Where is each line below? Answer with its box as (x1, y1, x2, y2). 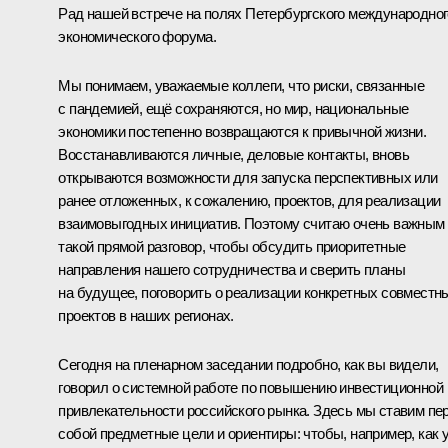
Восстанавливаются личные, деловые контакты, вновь (58, 145, 409, 163)
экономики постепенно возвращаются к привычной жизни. (58, 122, 427, 140)
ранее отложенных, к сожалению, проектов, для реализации (58, 191, 441, 209)
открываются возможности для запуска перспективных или (58, 168, 438, 186)
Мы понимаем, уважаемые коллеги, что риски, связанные (58, 76, 425, 94)
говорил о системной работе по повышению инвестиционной (58, 378, 443, 396)
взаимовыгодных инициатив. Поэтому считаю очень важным (58, 214, 445, 232)
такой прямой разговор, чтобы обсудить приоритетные (58, 237, 406, 255)
